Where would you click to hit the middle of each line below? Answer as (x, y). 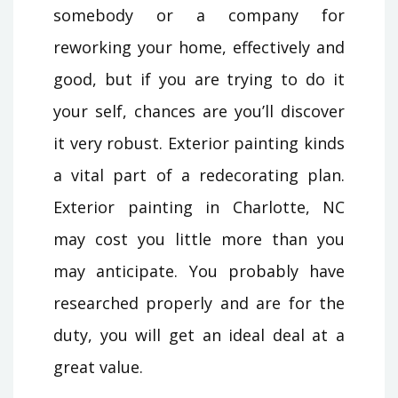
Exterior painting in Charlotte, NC (199, 207)
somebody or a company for (199, 15)
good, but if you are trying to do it (199, 79)
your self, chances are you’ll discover (199, 111)
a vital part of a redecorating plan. (199, 175)
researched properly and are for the (199, 302)
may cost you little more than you (199, 239)
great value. (98, 366)
